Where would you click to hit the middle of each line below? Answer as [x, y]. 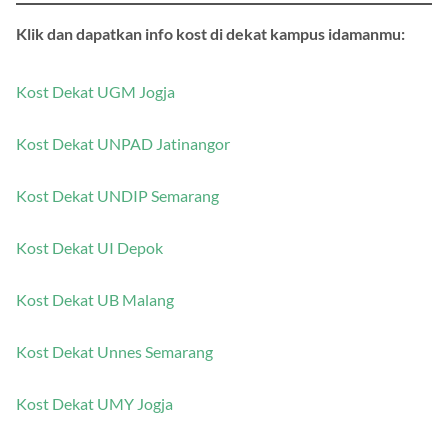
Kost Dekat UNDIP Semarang [117, 196]
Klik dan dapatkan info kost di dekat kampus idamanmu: [210, 34]
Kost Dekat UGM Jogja [95, 92]
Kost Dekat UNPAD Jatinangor [123, 144]
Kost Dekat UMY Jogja [94, 404]
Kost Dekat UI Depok [89, 248]
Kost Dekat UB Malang [95, 300]
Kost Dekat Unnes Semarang [114, 352]
